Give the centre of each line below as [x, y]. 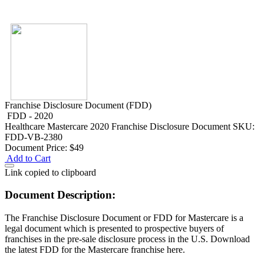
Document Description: [60, 195]
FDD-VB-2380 [34, 137]
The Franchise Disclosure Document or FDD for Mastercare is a [124, 218]
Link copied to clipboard [50, 172]
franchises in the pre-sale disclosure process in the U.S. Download [127, 239]
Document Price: [36, 147]
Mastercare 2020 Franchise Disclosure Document [140, 126]
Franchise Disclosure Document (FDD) [78, 105]
